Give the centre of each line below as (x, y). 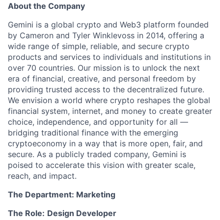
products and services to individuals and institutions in (109, 57)
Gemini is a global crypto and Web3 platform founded (108, 25)
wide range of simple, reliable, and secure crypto (99, 46)
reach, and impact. (42, 176)
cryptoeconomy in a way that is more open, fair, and (105, 144)
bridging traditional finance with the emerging (93, 133)
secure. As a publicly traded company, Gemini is (97, 154)
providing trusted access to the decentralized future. (106, 90)
